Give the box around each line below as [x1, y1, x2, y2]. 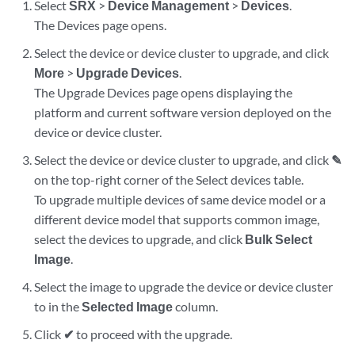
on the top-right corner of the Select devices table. [34, 172, 304, 187]
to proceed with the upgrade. [74, 326, 233, 342]
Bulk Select [245, 231, 313, 246]
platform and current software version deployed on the [34, 105, 332, 120]
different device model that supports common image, [34, 212, 320, 227]
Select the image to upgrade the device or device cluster [34, 279, 334, 294]
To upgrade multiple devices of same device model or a [34, 192, 326, 207]
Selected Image [82, 299, 174, 314]
